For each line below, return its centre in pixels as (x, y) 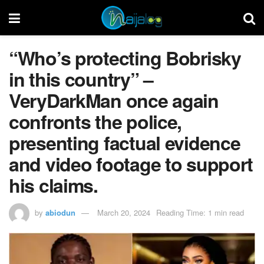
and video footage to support (131, 164)
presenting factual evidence (125, 143)
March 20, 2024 (124, 212)
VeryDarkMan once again (114, 100)
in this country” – (81, 79)
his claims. (53, 185)
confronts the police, (95, 121)
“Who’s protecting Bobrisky (125, 58)
